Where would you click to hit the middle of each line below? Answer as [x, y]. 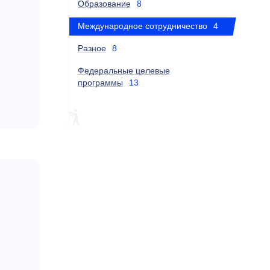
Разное [92, 48]
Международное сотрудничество [143, 26]
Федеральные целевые [124, 71]
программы [100, 83]
